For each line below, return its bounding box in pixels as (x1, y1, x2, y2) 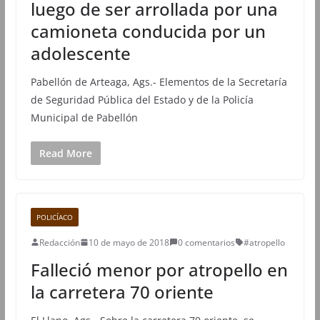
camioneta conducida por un (30, 19, 266, 43)
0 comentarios (177, 236, 235, 249)
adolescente (30, 41, 131, 65)
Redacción (39, 236, 80, 249)
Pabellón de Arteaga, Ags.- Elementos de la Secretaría (30, 74, 287, 89)
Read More (39, 146, 92, 160)
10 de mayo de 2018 (88, 236, 169, 249)
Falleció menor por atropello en (30, 257, 288, 281)
